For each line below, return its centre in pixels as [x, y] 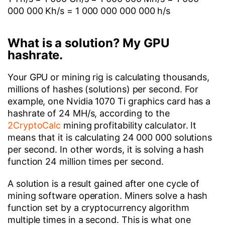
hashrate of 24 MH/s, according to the [89, 113]
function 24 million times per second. [86, 161]
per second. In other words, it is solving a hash [106, 149]
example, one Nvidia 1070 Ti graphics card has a [109, 101]
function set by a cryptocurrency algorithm [98, 208]
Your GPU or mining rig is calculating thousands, [109, 77]
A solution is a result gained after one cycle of [104, 184]
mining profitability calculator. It [129, 125]
